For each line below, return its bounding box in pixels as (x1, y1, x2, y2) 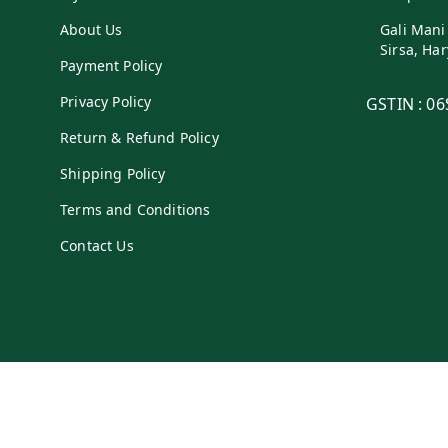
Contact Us (60, 235, 134, 255)
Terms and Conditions (60, 199, 211, 219)
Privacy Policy (60, 91, 152, 111)
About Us (60, 19, 123, 39)
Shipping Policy (60, 163, 166, 183)
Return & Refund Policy (60, 127, 219, 147)
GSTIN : (366, 92, 427, 115)
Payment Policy (60, 55, 163, 75)
